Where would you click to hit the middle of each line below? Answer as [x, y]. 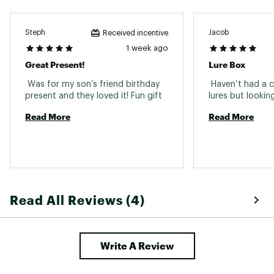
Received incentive [135, 33]
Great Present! [55, 64]
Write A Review [137, 245]
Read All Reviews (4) [77, 200]
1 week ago [147, 48]
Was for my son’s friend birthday [92, 84]
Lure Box [227, 64]
